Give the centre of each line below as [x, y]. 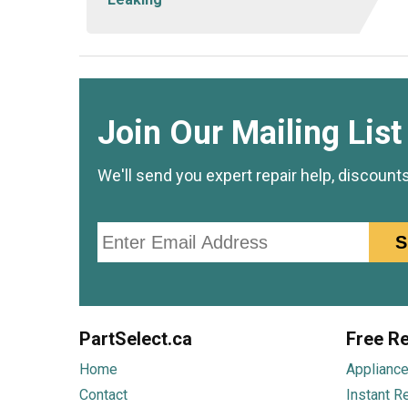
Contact [103, 395]
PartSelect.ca [136, 339]
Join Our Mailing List [250, 133]
